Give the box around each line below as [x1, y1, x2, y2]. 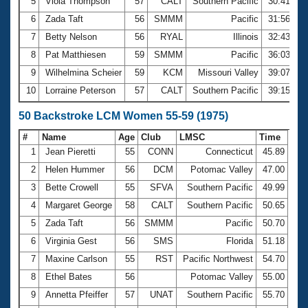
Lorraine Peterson [43, 85, 118, 96]
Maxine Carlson [43, 253, 110, 264]
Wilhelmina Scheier [43, 67, 124, 78]
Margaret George [43, 199, 115, 210]
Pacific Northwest [180, 253, 256, 264]
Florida [223, 235, 256, 246]
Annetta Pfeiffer [43, 289, 111, 300]
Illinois [230, 31, 261, 42]
